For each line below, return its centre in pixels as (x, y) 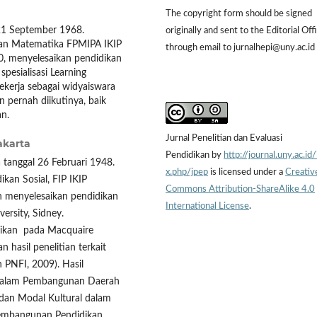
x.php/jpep (187, 172)
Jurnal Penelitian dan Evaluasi (224, 138)
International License (207, 206)
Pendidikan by (195, 155)
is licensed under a (247, 172)
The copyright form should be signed (239, 13)
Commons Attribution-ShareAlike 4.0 (240, 189)
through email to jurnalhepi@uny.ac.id (240, 47)
